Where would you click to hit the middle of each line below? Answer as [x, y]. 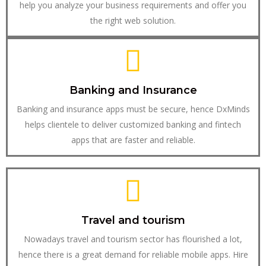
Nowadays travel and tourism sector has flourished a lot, [133, 239]
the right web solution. [133, 21]
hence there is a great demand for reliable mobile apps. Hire [133, 255]
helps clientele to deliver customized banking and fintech [133, 125]
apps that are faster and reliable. [133, 140]
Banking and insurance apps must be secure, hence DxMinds [133, 109]
